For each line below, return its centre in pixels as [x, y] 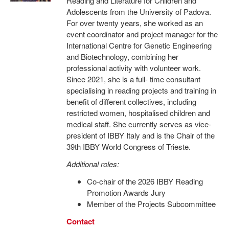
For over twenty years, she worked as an [134, 23]
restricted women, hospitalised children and [138, 113]
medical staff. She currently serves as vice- [139, 124]
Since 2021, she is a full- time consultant [133, 79]
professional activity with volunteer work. [133, 68]
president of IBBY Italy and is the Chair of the [140, 135]
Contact [80, 221]
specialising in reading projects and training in [141, 90]
